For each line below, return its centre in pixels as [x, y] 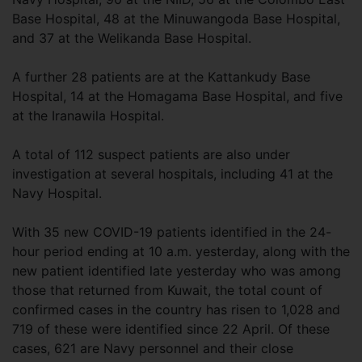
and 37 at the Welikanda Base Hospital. [132, 38]
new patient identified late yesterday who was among [177, 271]
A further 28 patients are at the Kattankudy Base [161, 77]
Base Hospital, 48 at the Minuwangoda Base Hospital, [176, 19]
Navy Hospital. [57, 193]
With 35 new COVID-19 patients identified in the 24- [172, 232]
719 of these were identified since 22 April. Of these [171, 329]
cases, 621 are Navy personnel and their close [153, 348]
